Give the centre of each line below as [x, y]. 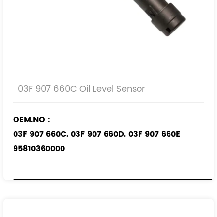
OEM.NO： [33, 120]
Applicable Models [51, 173]
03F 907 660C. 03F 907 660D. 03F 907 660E [97, 134]
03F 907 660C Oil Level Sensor [82, 89]
